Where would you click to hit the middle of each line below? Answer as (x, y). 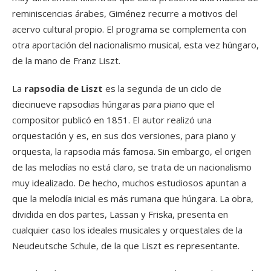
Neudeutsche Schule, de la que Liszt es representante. (126, 246)
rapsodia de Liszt (64, 88)
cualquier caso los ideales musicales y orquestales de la (127, 230)
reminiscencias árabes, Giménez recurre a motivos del (125, 13)
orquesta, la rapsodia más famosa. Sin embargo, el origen (132, 151)
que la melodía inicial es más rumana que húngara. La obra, (133, 198)
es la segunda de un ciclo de (162, 88)
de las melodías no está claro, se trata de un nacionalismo (132, 167)
